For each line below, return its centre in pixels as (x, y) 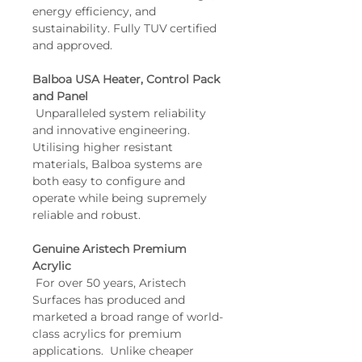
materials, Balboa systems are (119, 164)
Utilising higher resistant (104, 147)
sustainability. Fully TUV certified (126, 28)
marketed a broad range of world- (128, 317)
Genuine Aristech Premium (111, 249)
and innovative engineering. (113, 130)
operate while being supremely (121, 198)
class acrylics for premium (109, 334)
